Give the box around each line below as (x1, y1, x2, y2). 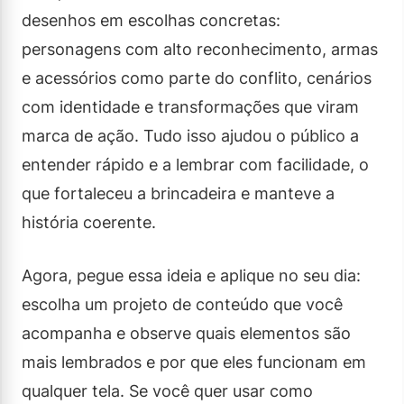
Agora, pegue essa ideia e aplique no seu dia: (22, 265, 361, 285)
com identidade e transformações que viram (22, 96, 359, 116)
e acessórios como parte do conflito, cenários (22, 68, 372, 87)
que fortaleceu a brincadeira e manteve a (22, 183, 335, 203)
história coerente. (22, 212, 156, 232)
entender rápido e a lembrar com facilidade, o (22, 154, 369, 174)
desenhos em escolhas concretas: (22, 10, 280, 30)
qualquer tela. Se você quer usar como (22, 381, 313, 400)
